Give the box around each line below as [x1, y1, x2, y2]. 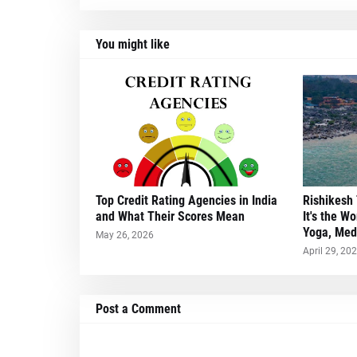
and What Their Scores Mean [95, 209, 245, 225]
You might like [95, 37, 170, 53]
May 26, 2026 [95, 229, 154, 241]
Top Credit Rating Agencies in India [95, 193, 277, 209]
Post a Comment [95, 301, 181, 317]
